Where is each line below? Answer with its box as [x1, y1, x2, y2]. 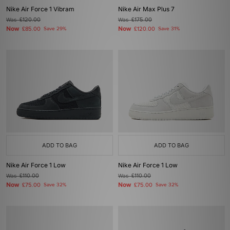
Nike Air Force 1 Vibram [6, 5, 74, 13]
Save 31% [158, 26, 180, 32]
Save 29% [44, 26, 66, 32]
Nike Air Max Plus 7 [118, 5, 175, 13]
